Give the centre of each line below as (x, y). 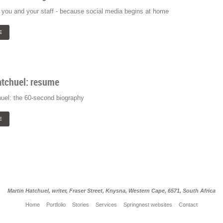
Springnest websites (148, 205)
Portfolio (56, 205)
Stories (81, 205)
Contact (188, 205)
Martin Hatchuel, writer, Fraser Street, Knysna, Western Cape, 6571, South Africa (111, 191)
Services (106, 205)
